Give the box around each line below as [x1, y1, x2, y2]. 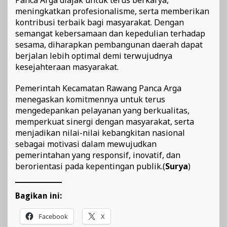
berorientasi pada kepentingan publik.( [15, 160, 165, 172]
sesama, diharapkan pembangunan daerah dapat [15, 39, 203, 50]
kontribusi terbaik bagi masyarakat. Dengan [15, 16, 184, 28]
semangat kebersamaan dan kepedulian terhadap [15, 27, 205, 39]
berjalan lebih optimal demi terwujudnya [15, 50, 172, 61]
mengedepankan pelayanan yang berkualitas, [15, 104, 190, 116]
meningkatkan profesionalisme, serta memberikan [15, 5, 209, 17]
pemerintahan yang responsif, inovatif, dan [15, 149, 180, 161]
